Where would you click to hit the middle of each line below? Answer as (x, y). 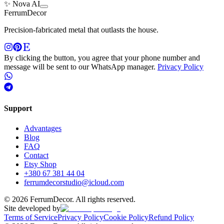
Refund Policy (171, 217)
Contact (36, 155)
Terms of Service (31, 217)
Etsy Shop (40, 164)
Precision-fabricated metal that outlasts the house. (81, 30)
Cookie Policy (126, 217)
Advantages (43, 128)
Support (18, 108)
